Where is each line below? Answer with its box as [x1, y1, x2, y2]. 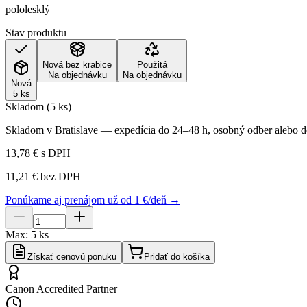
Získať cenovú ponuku [27, 251, 116, 262]
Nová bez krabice [42, 59, 112, 70]
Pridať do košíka [144, 251, 210, 262]
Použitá [137, 59, 167, 70]
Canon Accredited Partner [5, 282, 117, 295]
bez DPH [38, 170, 81, 182]
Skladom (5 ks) [5, 100, 71, 112]
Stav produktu [5, 26, 66, 38]
